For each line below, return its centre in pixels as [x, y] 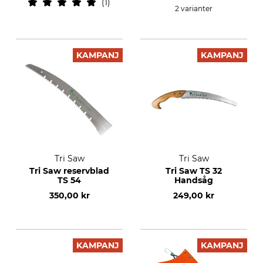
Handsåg [194, 180]
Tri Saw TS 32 [194, 171]
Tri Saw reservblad [69, 171]
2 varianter [194, 9]
